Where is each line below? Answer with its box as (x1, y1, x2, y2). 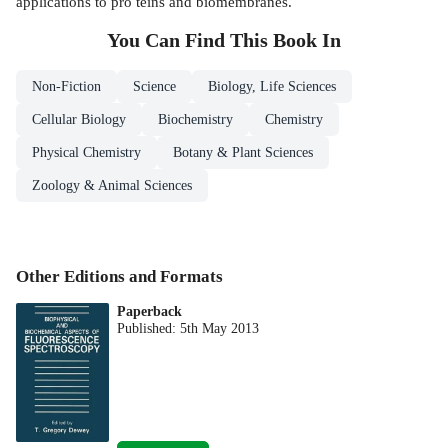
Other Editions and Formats (16, 266, 223, 286)
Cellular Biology (32, 112, 126, 128)
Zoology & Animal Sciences (32, 178, 192, 194)
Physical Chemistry (32, 145, 141, 161)
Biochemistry (158, 112, 233, 128)
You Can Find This (107, 30, 273, 52)
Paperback (117, 303, 183, 319)
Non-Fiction (32, 79, 101, 95)
